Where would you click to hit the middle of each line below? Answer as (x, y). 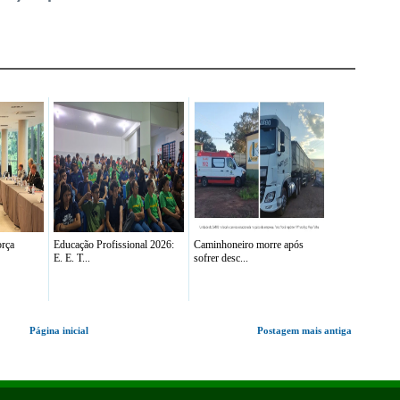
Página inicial (59, 330)
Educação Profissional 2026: (114, 245)
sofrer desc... (221, 258)
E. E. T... (72, 258)
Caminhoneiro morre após (249, 245)
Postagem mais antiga (304, 330)
